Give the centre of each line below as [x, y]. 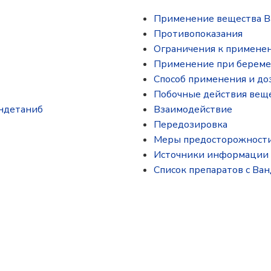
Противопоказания [198, 34]
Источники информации [211, 155]
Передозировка [191, 125]
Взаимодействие [193, 109]
